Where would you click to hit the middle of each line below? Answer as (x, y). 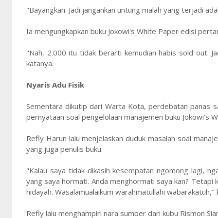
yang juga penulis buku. (64, 149)
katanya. (41, 64)
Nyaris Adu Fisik (55, 85)
